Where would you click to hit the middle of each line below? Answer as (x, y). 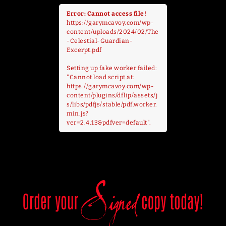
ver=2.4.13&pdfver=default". (109, 122)
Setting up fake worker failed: (112, 68)
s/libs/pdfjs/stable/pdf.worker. (112, 104)
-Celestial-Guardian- (100, 41)
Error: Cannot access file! (106, 13)
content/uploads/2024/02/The (113, 32)
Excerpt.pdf (84, 50)
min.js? (78, 113)
